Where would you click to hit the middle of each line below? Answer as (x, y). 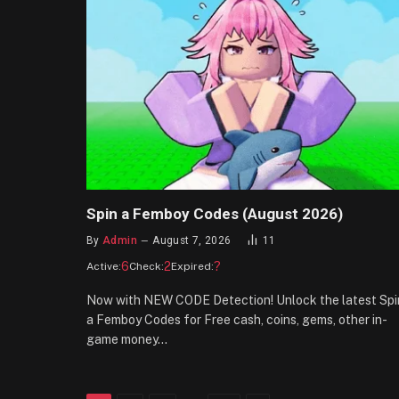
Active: (104, 266)
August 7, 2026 (192, 240)
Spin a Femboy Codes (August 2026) (215, 213)
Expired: (192, 266)
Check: (147, 266)
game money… (127, 339)
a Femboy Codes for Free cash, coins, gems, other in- (237, 319)
